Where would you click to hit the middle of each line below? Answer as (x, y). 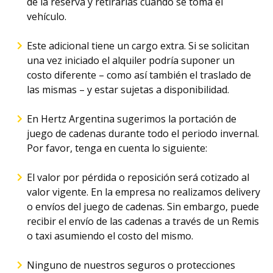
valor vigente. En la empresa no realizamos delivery (144, 192)
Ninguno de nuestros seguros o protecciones (131, 265)
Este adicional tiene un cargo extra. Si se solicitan (138, 46)
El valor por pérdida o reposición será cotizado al (138, 177)
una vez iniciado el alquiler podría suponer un (131, 60)
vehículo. (47, 16)
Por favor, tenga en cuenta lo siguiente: (117, 148)
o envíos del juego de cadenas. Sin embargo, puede (143, 207)
